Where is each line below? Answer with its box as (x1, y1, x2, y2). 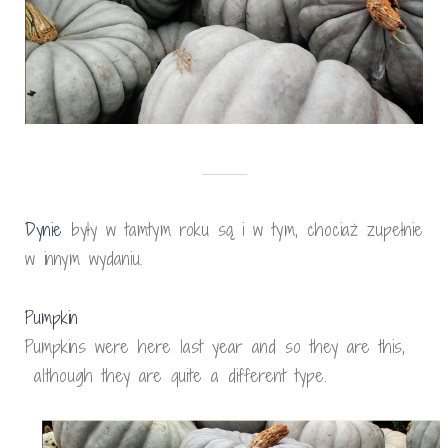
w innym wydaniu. (25, 246, 142, 272)
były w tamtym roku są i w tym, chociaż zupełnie (62, 217, 423, 243)
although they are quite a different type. (25, 363, 326, 389)
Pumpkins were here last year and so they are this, (25, 334, 405, 360)
